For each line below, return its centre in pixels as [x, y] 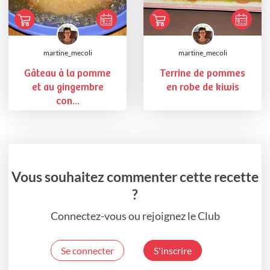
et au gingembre [67, 88]
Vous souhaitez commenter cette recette [135, 177]
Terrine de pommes [202, 74]
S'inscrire [173, 250]
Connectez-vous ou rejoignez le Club [135, 216]
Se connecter [87, 250]
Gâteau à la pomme [67, 74]
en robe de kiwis [202, 88]
